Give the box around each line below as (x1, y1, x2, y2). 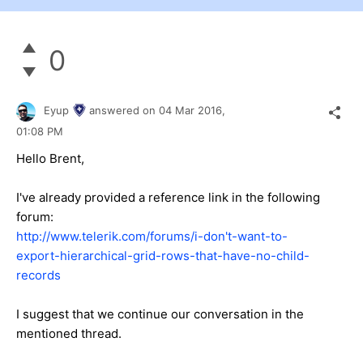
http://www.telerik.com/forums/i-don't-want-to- (16, 228, 288, 244)
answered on (89, 104, 159, 117)
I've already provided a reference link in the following (16, 189, 320, 205)
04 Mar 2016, (159, 104, 228, 117)
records (16, 267, 61, 283)
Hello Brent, (16, 150, 84, 166)
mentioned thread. (16, 325, 122, 341)
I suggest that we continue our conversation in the (16, 305, 304, 322)
